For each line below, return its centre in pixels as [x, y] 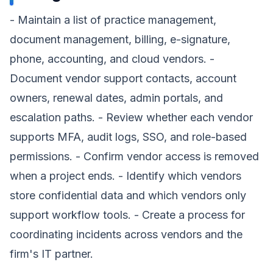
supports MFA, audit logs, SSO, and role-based [128, 137]
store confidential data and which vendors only [128, 195]
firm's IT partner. [51, 254]
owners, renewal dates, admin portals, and [116, 98]
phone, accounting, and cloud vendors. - [112, 59]
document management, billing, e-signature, [120, 39]
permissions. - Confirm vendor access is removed [134, 156]
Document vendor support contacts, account [123, 78]
